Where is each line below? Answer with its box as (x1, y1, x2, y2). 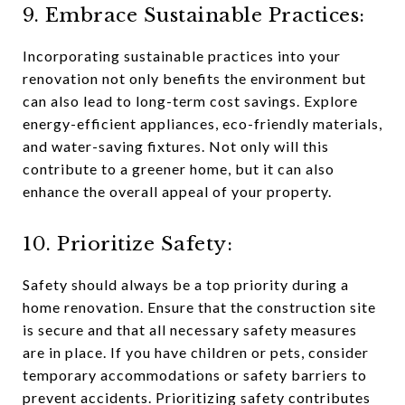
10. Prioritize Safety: (23, 232, 232, 256)
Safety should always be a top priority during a (23, 276, 349, 293)
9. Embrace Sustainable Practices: (23, 4, 365, 27)
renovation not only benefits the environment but (23, 70, 366, 87)
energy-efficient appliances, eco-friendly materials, (23, 115, 382, 132)
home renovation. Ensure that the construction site (23, 298, 376, 316)
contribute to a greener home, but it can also (23, 160, 334, 177)
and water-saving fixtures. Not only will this (23, 137, 329, 155)
